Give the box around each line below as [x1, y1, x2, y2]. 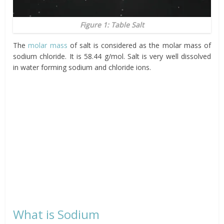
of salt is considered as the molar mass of [67, 40, 211, 50]
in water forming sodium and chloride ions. [13, 62, 151, 72]
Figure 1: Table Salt [80, 19, 144, 29]
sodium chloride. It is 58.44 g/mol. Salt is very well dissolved [13, 51, 211, 61]
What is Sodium [13, 205, 100, 222]
